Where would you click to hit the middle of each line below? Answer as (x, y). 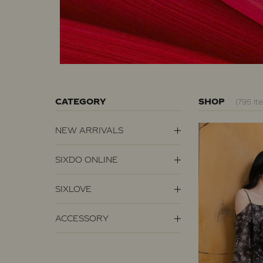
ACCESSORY (82, 218)
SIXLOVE (74, 188)
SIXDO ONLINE (87, 159)
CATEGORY (81, 102)
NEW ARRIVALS (90, 130)
